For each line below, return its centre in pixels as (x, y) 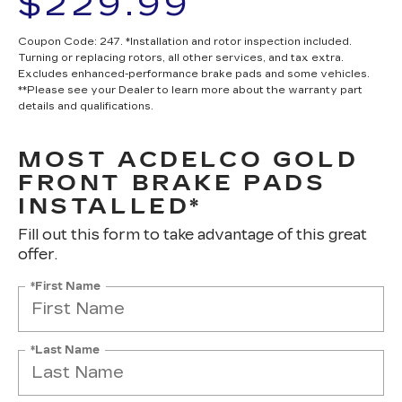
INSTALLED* (110, 206)
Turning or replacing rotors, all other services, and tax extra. (181, 57)
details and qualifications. (86, 106)
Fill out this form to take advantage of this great (192, 234)
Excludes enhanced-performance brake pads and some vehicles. (194, 74)
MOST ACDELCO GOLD (188, 159)
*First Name (66, 286)
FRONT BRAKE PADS (172, 183)
